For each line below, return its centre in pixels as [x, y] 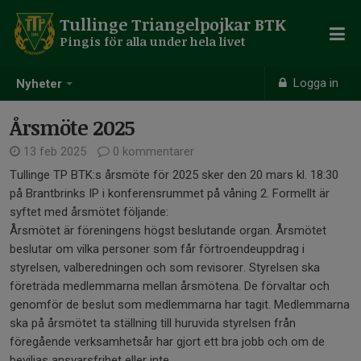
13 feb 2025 [55, 151]
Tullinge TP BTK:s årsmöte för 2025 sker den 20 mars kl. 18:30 [174, 175]
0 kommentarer [152, 151]
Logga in [315, 83]
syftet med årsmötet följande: [89, 212]
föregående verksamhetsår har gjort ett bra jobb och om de [167, 342]
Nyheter [39, 84]
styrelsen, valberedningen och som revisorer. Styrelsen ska [165, 268]
